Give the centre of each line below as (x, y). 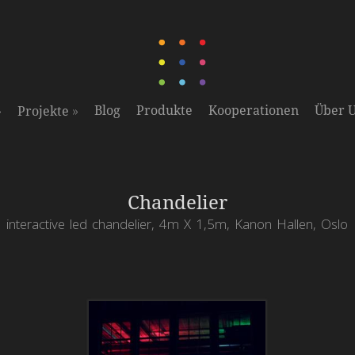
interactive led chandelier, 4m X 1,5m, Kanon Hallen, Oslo (177, 224)
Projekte (43, 111)
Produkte (164, 111)
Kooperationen (254, 111)
